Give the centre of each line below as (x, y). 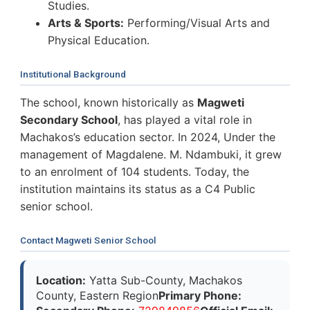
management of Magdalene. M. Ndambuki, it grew (151, 154)
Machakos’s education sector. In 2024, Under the (148, 137)
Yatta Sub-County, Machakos (164, 280)
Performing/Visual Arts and (197, 22)
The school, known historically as (109, 102)
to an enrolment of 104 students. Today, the (135, 171)
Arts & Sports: (86, 22)
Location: (61, 280)
